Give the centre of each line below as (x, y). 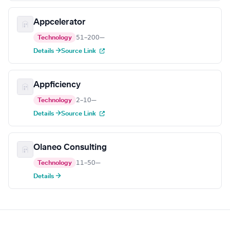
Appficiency (57, 85)
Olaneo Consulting (70, 148)
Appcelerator (60, 22)
